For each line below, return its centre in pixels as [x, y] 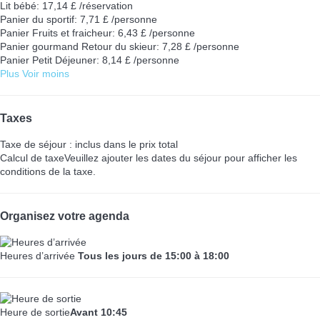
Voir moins [46, 73]
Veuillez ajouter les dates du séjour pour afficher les [181, 158]
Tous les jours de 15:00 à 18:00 [154, 256]
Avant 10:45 [99, 312]
